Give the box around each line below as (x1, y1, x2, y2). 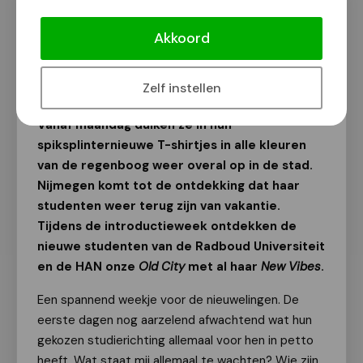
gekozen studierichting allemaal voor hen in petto (37, 332, 314, 348)
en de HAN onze (37, 258, 139, 275)
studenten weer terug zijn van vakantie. (37, 198, 280, 214)
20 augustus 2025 (54, 77, 159, 93)
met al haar (185, 258, 261, 275)
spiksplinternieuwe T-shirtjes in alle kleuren (37, 137, 306, 153)
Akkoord (153, 28, 210, 48)
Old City (139, 258, 185, 275)
